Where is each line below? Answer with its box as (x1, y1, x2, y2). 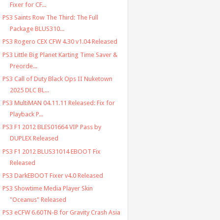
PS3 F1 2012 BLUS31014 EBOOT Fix (2, 147, 101, 155)
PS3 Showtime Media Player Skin (2, 185, 93, 192)
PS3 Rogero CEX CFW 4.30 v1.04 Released (2, 38, 117, 46)
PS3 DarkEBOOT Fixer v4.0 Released (2, 171, 103, 179)
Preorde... (9, 62, 37, 70)
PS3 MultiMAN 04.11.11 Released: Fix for (2, 99, 115, 107)
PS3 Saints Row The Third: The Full (2, 14, 98, 22)
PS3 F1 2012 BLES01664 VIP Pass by (2, 123, 101, 131)
